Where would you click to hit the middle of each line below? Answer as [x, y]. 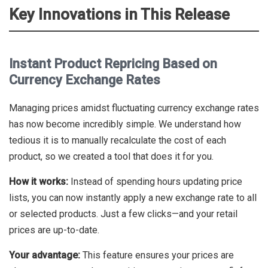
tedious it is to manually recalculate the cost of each [118, 140]
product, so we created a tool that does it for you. [111, 156]
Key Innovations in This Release [119, 14]
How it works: [39, 182]
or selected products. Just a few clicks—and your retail [123, 214]
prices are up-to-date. [54, 230]
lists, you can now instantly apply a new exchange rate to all [133, 198]
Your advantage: [45, 255]
